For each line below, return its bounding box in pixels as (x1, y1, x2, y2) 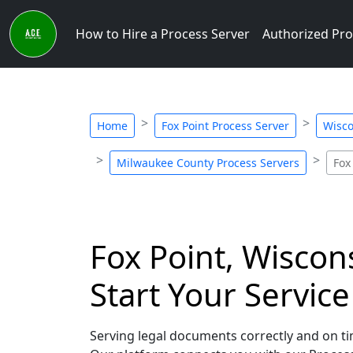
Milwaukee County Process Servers (117, 155, 299, 170)
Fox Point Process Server (162, 118, 289, 133)
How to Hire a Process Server (76, 25, 250, 43)
